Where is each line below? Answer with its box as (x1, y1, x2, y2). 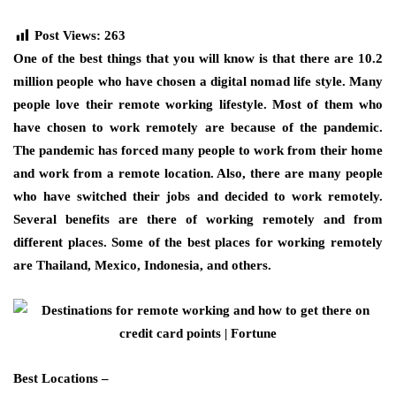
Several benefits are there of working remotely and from (13, 212, 383, 226)
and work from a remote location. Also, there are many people (13, 166, 383, 180)
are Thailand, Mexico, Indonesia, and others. (13, 258, 271, 272)
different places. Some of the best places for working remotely (13, 235, 383, 249)
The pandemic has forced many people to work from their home (13, 143, 383, 157)
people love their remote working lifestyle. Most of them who (13, 97, 383, 111)
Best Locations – (13, 371, 109, 385)
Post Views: (34, 28, 101, 42)
